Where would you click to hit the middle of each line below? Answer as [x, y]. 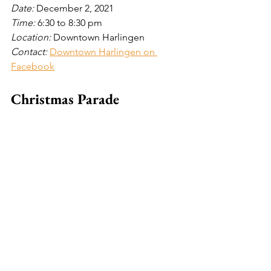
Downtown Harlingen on [103, 51]
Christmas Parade [65, 99]
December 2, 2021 [75, 8]
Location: [32, 37]
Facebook [33, 66]
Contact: [30, 51]
